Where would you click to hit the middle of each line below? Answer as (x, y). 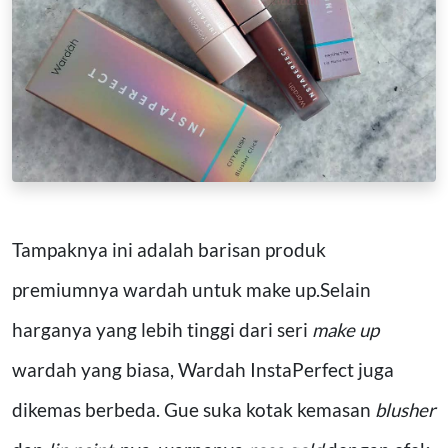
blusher (405, 409)
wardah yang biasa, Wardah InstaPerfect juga (203, 369)
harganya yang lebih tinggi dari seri (162, 329)
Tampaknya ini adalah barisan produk (169, 249)
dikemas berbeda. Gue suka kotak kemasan (193, 409)
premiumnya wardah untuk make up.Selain (191, 289)
